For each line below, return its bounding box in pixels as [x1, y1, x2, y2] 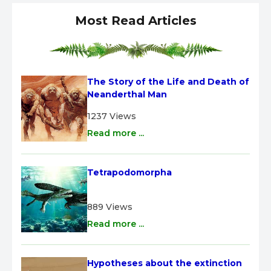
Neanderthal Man [87, 88, 167, 100]
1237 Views [87, 110, 136, 122]
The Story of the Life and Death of [87, 76, 249, 87]
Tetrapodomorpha [87, 166, 172, 178]
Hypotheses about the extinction [87, 257, 242, 269]
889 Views [87, 201, 132, 212]
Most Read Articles [74, 13, 197, 28]
